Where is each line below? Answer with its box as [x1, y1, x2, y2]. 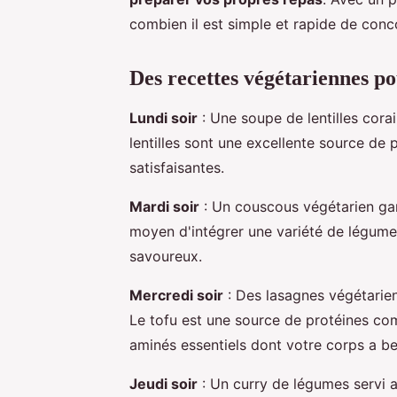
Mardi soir [129, 197, 199, 215]
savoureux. [129, 246, 202, 265]
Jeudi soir [129, 374, 198, 393]
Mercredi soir [129, 285, 223, 304]
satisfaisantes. [129, 158, 224, 176]
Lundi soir [129, 108, 198, 127]
